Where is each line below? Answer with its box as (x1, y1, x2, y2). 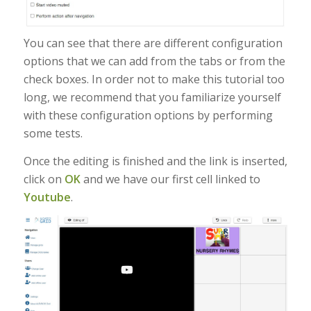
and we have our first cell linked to (80, 171, 260, 187)
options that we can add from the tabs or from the (23, 53, 285, 69)
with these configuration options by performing (23, 108, 273, 124)
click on (23, 171, 65, 187)
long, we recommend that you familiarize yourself (23, 90, 281, 106)
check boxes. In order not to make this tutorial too (23, 72, 285, 87)
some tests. (23, 126, 83, 142)
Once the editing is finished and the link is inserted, (23, 153, 287, 169)
